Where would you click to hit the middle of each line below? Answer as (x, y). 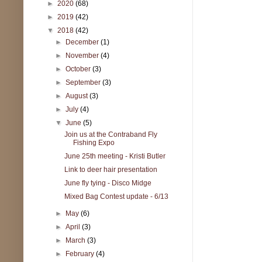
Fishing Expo (94, 142)
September (84, 82)
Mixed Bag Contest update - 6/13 (116, 196)
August (78, 96)
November (83, 55)
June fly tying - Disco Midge (108, 183)
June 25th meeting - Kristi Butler (115, 156)
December (83, 42)
